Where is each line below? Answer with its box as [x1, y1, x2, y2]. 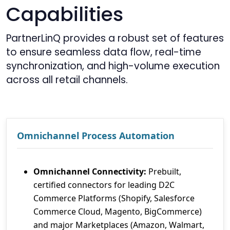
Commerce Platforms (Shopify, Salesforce [33, 192, 195, 204]
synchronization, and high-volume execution [6, 59, 220, 73]
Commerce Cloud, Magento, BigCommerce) [33, 205, 202, 217]
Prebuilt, [146, 165, 181, 177]
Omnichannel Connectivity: [33, 165, 146, 177]
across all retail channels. [6, 72, 128, 87]
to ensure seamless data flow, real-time [6, 45, 201, 59]
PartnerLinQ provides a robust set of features [6, 31, 224, 45]
